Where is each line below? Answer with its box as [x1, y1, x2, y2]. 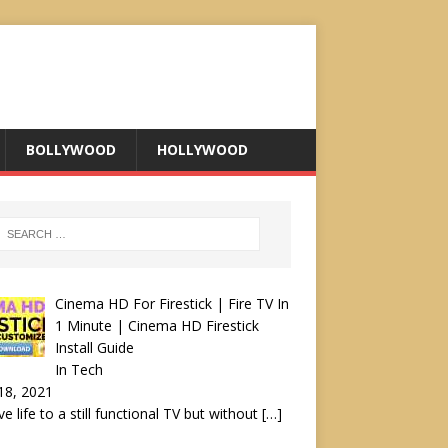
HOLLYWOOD [157, 140, 248, 159]
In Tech [55, 359, 104, 379]
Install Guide [55, 337, 135, 357]
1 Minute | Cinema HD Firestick [55, 315, 260, 335]
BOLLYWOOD [26, 140, 116, 159]
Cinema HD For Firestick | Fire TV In [55, 293, 290, 313]
